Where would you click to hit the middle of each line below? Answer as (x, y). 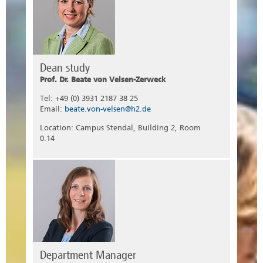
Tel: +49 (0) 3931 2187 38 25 (89, 99)
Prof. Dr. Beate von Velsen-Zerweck (103, 80)
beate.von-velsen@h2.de (108, 109)
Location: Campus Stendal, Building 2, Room (120, 128)
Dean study (65, 68)
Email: (52, 109)
